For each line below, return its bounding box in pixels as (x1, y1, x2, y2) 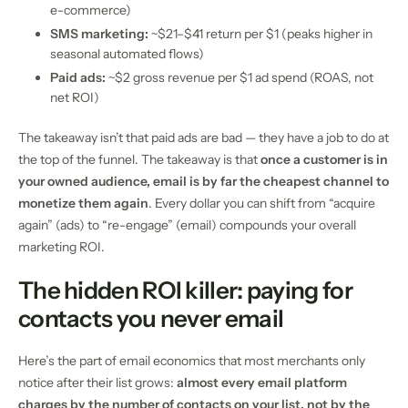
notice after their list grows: (18, 373, 177, 391)
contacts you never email (18, 303, 284, 333)
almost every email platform (177, 373, 347, 391)
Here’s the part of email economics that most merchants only (18, 352, 365, 369)
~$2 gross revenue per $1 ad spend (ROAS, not (106, 68, 373, 86)
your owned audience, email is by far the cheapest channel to (18, 172, 389, 189)
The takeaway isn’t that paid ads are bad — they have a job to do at (18, 128, 389, 146)
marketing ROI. (18, 238, 105, 255)
